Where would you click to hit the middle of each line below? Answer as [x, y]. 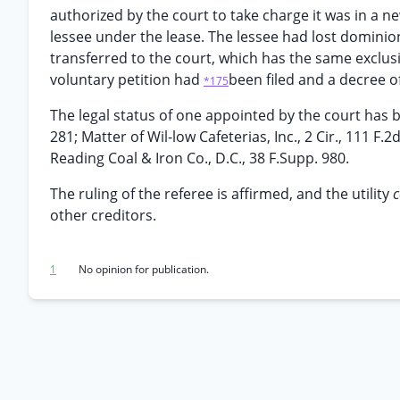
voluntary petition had [127, 79]
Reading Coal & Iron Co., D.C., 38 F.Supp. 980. [200, 158]
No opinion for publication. [144, 269]
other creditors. [103, 215]
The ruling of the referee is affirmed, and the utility [221, 194]
